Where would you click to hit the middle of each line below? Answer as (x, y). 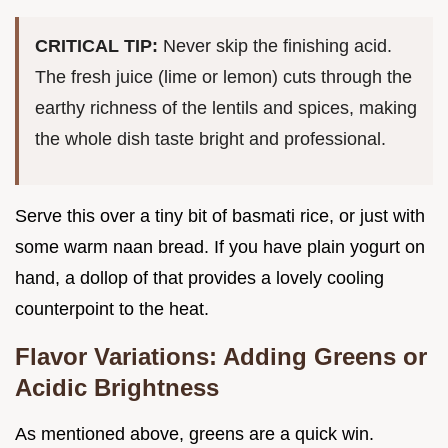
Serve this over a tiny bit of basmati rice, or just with (220, 216)
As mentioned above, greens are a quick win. (194, 434)
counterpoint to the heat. (112, 309)
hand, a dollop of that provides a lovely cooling (199, 278)
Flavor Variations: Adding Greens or (221, 357)
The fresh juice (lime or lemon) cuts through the (223, 77)
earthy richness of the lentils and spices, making (226, 108)
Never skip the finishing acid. (277, 46)
